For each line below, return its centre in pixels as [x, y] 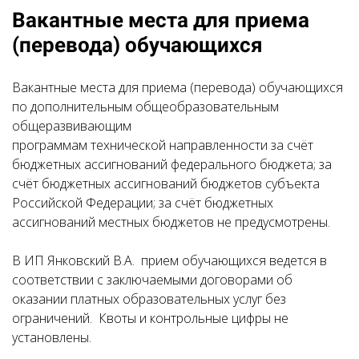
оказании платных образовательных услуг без [149, 299]
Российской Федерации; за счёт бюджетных [143, 203]
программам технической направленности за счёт [163, 145]
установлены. [52, 337]
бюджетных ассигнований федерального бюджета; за [172, 164]
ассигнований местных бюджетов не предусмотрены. [171, 222]
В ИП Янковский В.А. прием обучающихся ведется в [169, 260]
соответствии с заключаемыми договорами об [152, 280]
